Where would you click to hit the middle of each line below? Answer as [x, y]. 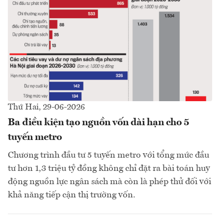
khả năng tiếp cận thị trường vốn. [72, 195]
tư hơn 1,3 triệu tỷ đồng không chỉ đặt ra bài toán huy [109, 168]
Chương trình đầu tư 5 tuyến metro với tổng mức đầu [109, 155]
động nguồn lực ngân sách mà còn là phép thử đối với [110, 181]
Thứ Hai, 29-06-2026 [46, 107]
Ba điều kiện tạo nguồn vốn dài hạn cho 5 [99, 123]
